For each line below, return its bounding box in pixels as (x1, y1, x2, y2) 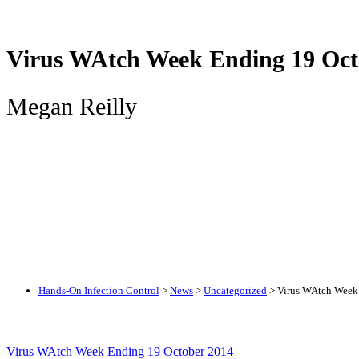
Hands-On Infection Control (38, 284, 159, 296)
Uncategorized (204, 284, 267, 296)
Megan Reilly (6, 92, 137, 119)
